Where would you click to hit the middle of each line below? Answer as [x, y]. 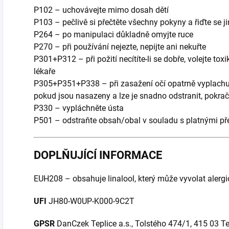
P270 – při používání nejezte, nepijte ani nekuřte [120, 47]
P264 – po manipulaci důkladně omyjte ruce [113, 35]
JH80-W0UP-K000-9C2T [91, 201]
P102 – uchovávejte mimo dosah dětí [101, 10]
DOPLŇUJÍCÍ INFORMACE [98, 155]
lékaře [44, 72]
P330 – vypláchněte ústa [79, 108]
